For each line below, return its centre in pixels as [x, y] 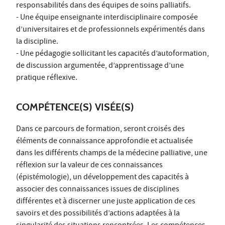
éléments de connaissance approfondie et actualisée [104, 141]
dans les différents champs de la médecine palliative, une [112, 153]
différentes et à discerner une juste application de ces [106, 202]
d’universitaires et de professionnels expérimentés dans [110, 30]
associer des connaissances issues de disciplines [98, 190]
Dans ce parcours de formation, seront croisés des [100, 129]
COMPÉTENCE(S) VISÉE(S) [75, 107]
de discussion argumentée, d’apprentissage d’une [100, 66]
